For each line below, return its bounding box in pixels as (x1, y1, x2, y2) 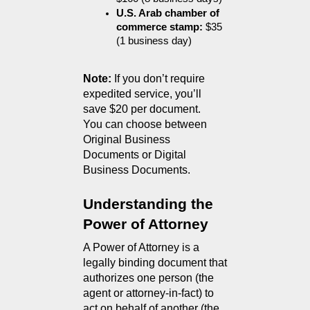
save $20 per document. (83, 103, 201, 116)
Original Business (83, 134, 170, 146)
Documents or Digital (83, 149, 186, 161)
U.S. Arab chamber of (116, 8, 219, 19)
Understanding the (83, 196, 213, 213)
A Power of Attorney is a (83, 241, 199, 254)
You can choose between (83, 118, 207, 131)
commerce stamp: (116, 21, 203, 33)
